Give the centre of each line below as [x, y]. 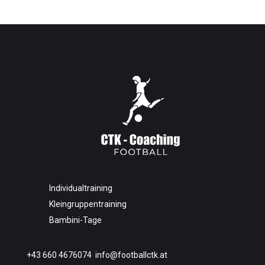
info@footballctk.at [131, 255]
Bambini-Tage [75, 220]
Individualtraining [81, 188]
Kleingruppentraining [88, 204]
